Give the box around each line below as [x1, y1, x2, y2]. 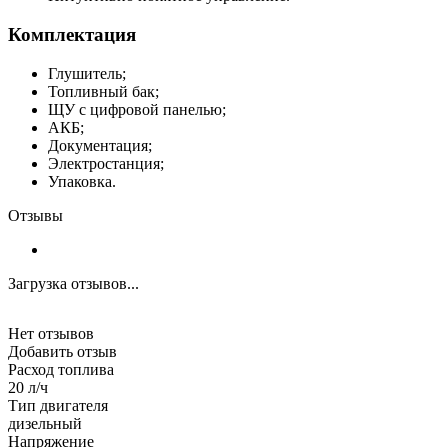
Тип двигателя [8, 396, 108, 414]
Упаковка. [48, 172, 116, 190]
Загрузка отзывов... [8, 274, 139, 292]
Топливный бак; [48, 82, 159, 100]
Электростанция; [48, 154, 164, 172]
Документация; [48, 136, 152, 154]
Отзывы [8, 206, 63, 224]
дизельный [8, 414, 82, 432]
